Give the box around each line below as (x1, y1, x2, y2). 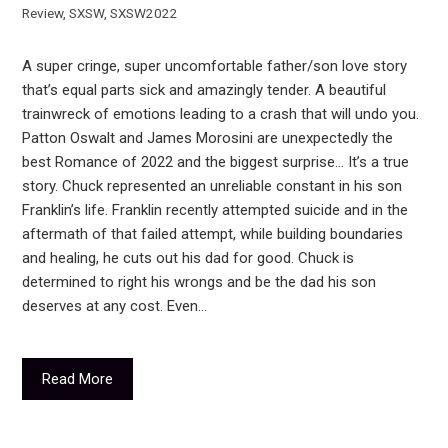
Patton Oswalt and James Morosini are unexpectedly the (22, 129, 394, 148)
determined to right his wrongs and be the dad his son (22, 273, 377, 292)
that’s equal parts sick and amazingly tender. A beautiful (22, 81, 387, 100)
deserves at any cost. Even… (22, 297, 208, 316)
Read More (42, 370, 114, 389)
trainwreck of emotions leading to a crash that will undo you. (22, 105, 420, 124)
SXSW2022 (110, 5, 179, 22)
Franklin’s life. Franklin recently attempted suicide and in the (22, 201, 409, 220)
